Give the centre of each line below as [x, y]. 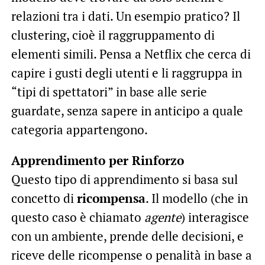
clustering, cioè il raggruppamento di [113, 35]
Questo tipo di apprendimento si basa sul [124, 180]
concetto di [44, 198]
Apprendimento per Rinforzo [97, 161]
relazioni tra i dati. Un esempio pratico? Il [125, 16]
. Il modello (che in [196, 198]
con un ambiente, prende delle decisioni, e [127, 236]
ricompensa [111, 198]
